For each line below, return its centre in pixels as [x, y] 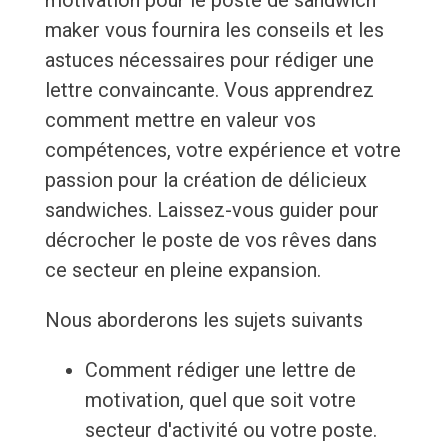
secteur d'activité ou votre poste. [230, 430]
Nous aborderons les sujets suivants [203, 320]
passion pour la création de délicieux [205, 180]
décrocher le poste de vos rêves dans [210, 240]
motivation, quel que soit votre [220, 400]
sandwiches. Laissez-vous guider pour [211, 210]
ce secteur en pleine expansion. [182, 270]
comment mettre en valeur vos [180, 120]
